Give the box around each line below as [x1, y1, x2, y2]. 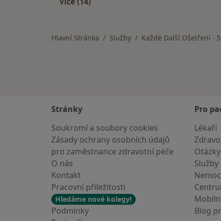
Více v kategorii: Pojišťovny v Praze [74, 7, 211, 18]
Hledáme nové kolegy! [55, 194, 132, 204]
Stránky [51, 104, 82, 114]
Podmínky [51, 205, 89, 216]
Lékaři [194, 122, 217, 133]
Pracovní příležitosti [51, 182, 125, 192]
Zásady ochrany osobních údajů [51, 134, 170, 145]
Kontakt [51, 170, 81, 181]
